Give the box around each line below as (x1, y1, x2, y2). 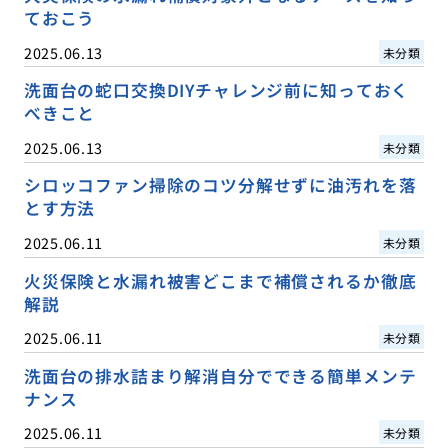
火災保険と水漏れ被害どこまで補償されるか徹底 (23, 268, 417, 293)
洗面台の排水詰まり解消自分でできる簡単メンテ (23, 363, 417, 388)
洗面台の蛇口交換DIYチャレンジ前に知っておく (23, 78, 410, 103)
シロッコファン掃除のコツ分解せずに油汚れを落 (23, 173, 417, 198)
